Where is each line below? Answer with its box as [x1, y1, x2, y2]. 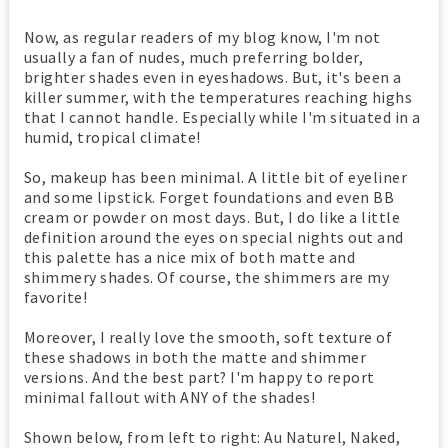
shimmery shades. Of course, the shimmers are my [23, 267, 390, 288]
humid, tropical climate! [23, 127, 201, 148]
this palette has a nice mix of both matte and [23, 247, 356, 268]
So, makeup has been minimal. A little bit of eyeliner [23, 167, 408, 188]
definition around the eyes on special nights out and [23, 227, 404, 248]
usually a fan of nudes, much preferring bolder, [23, 47, 364, 68]
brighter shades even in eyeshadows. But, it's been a [23, 67, 402, 88]
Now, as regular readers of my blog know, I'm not [23, 27, 381, 48]
